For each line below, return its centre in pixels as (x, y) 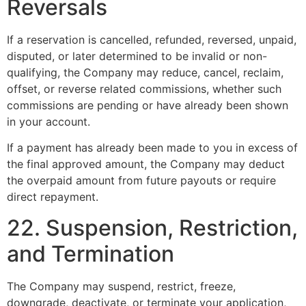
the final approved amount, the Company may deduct (146, 164)
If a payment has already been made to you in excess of (152, 148)
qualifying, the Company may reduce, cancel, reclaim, (145, 72)
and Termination (91, 253)
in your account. (48, 121)
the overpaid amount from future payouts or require (141, 181)
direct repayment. (53, 197)
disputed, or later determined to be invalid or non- (137, 56)
